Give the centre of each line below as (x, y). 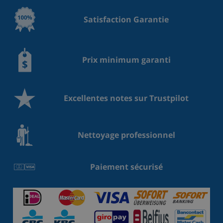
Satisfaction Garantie (126, 19)
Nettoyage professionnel (126, 135)
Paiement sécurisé (126, 167)
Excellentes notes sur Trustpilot (126, 98)
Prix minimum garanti (126, 60)
